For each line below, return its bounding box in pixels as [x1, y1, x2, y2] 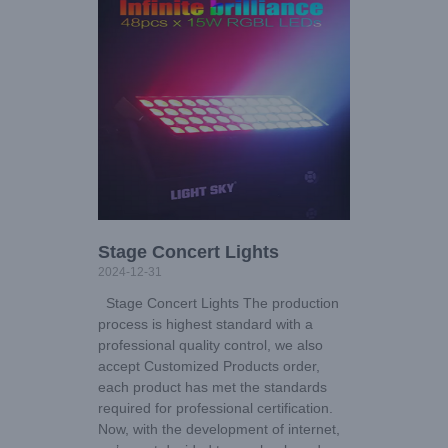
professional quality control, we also [98, 337, 323, 354]
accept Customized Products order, [98, 358, 320, 375]
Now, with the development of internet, [98, 421, 340, 438]
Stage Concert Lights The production [98, 295, 339, 312]
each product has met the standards [98, 379, 327, 396]
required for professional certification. [98, 400, 333, 417]
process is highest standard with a [98, 316, 313, 333]
